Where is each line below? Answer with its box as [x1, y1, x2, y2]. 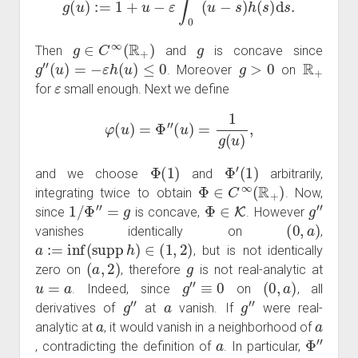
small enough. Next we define [61, 81, 230, 97]
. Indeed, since [72, 280, 182, 296]
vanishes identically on [34, 223, 287, 239]
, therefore [121, 261, 187, 277]
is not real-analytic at [193, 261, 324, 277]
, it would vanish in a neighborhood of [104, 319, 316, 335]
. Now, [284, 185, 324, 201]
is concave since [204, 42, 324, 58]
